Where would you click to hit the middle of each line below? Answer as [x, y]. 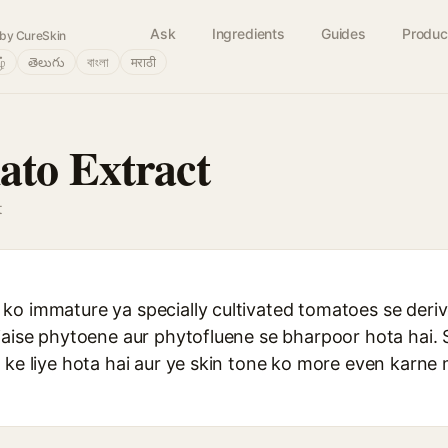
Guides [343, 33]
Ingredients [248, 33]
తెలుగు [46, 62]
